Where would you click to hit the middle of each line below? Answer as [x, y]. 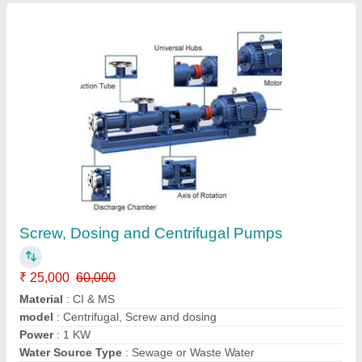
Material [41, 299]
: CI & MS [89, 299]
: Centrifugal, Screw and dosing [135, 317]
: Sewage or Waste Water [188, 352]
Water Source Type [71, 352]
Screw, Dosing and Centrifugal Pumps [151, 233]
